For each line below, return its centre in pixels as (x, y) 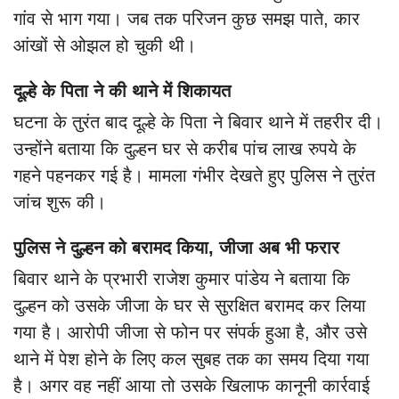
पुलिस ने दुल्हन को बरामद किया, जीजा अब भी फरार (176, 248)
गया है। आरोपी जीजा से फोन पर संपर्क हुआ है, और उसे (190, 333)
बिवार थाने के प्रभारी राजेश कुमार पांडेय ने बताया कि (182, 279)
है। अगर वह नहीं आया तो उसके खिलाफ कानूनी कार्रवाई (191, 386)
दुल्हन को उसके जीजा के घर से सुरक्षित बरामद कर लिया (190, 306)
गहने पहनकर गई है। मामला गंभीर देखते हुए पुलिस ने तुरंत (194, 176)
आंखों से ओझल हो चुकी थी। (105, 46)
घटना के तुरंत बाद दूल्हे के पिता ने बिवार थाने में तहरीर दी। (198, 122)
